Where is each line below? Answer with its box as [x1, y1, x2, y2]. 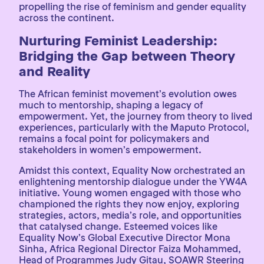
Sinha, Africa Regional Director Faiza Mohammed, [19, 243, 241, 255]
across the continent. [19, 12, 114, 24]
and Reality [19, 63, 90, 80]
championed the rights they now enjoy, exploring [19, 198, 239, 210]
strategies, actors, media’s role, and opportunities [19, 209, 242, 221]
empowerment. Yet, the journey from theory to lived [19, 110, 252, 122]
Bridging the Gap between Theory [19, 48, 235, 64]
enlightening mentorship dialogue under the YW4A [19, 176, 247, 187]
